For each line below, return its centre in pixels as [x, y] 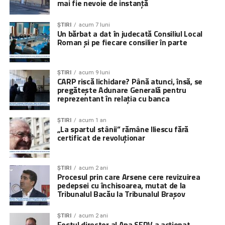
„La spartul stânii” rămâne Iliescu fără [123, 129]
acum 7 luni [94, 25]
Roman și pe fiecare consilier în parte [122, 42]
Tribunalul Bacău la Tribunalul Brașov [121, 194]
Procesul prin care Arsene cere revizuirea [129, 177]
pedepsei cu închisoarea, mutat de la [122, 185]
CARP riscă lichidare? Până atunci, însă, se [130, 81]
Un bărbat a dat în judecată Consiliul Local [130, 34]
